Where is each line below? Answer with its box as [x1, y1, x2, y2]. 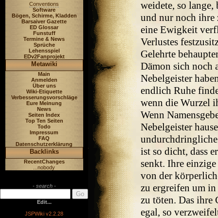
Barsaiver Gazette [21, 18, 67, 24]
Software [33, 7, 55, 13]
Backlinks [29, 148, 59, 155]
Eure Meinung [26, 100, 62, 106]
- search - [32, 183, 56, 189]
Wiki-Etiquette [26, 89, 62, 94]
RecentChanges [23, 159, 65, 164]
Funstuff [33, 30, 55, 36]
